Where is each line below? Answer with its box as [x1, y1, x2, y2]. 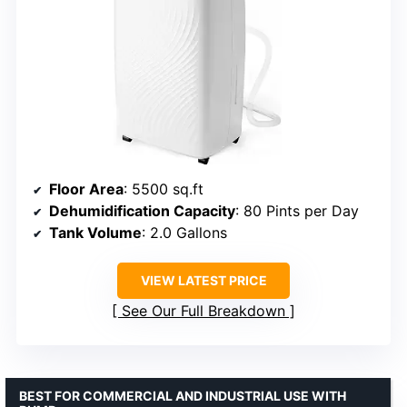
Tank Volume [49, 223, 142, 243]
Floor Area [49, 180, 124, 199]
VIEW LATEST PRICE [140, 273, 267, 289]
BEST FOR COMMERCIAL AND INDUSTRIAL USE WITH [19, 388, 346, 404]
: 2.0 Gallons [142, 223, 227, 243]
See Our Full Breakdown [122, 302, 285, 321]
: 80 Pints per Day [235, 202, 359, 221]
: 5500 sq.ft [124, 180, 203, 199]
